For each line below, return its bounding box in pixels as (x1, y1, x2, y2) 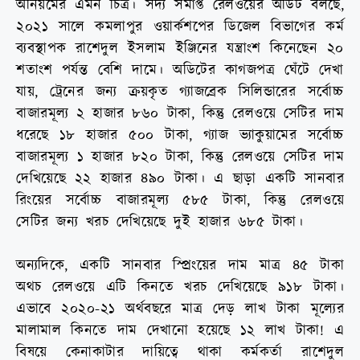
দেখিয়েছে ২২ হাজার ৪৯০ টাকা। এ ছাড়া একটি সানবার (16, 169, 344, 190)
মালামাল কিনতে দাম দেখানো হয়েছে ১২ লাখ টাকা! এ (16, 321, 344, 342)
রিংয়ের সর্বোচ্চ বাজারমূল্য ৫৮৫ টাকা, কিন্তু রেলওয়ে (16, 190, 344, 211)
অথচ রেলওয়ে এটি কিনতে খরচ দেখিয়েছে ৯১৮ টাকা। (16, 277, 344, 298)
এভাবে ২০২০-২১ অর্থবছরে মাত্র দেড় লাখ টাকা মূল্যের (16, 299, 344, 320)
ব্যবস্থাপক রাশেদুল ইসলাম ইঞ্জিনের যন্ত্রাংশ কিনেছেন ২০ (16, 39, 344, 59)
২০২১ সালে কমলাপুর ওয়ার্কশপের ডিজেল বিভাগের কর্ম (16, 17, 344, 38)
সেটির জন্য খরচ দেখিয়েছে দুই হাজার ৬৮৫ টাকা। (16, 212, 303, 233)
